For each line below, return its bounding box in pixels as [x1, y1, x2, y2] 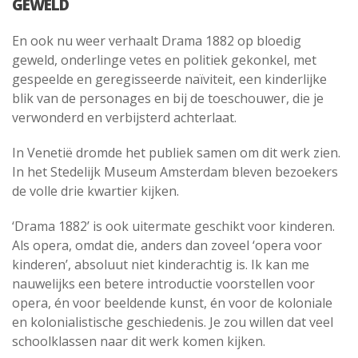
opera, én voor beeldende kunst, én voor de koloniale [12, 294, 332, 312]
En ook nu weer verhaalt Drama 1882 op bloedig [12, 32, 301, 50]
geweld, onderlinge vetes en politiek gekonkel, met [12, 51, 316, 70]
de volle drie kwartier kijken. [12, 182, 179, 201]
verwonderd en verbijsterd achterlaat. [12, 109, 237, 127]
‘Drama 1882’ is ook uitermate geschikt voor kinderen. [12, 217, 335, 236]
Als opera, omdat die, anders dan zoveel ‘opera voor [12, 237, 322, 255]
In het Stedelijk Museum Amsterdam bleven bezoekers [12, 163, 338, 181]
